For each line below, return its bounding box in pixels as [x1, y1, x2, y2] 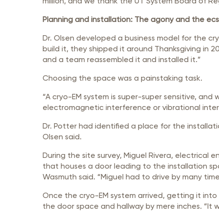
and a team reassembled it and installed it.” [43, 55, 201, 64]
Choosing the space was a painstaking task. [43, 73, 202, 83]
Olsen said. [43, 132, 82, 141]
